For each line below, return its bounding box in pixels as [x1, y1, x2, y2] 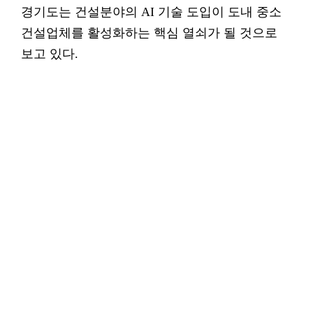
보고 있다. [21, 47, 78, 61]
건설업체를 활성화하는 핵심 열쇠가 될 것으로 [21, 26, 277, 40]
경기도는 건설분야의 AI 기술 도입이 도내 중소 [21, 5, 282, 19]
